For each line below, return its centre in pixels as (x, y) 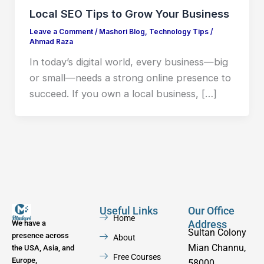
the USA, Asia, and (43, 248)
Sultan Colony (217, 232)
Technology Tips (179, 32)
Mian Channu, (217, 248)
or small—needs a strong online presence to (130, 77)
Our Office (211, 211)
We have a (29, 223)
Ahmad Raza (51, 42)
